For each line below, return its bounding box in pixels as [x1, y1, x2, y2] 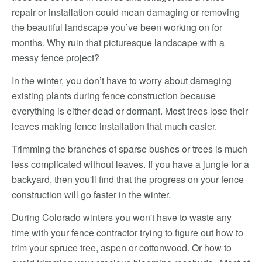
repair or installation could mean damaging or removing [12, 5, 240, 19]
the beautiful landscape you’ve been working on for [12, 20, 222, 34]
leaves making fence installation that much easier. [12, 119, 217, 133]
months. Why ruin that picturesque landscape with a [12, 36, 225, 49]
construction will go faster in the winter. [12, 188, 171, 201]
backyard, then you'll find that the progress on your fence [12, 173, 244, 186]
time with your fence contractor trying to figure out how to [12, 226, 243, 239]
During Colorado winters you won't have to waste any [12, 211, 232, 224]
